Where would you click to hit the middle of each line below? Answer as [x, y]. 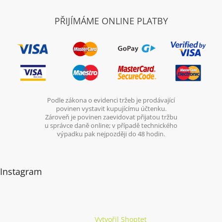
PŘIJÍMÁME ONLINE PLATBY [111, 21]
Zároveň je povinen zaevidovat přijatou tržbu [111, 117]
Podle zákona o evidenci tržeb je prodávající [111, 100]
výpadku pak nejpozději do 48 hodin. [111, 134]
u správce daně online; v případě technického [111, 125]
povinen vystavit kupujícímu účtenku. [111, 108]
